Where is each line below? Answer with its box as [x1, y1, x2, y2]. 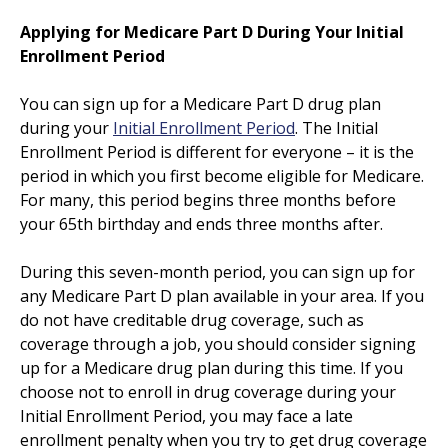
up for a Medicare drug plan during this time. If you [20, 356, 403, 379]
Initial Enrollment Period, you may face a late [20, 404, 353, 427]
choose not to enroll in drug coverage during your [20, 380, 396, 403]
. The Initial [295, 116, 378, 139]
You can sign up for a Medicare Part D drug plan [20, 92, 381, 115]
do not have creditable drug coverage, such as [20, 308, 364, 331]
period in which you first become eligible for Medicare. [20, 164, 424, 187]
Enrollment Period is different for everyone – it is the [20, 140, 414, 163]
